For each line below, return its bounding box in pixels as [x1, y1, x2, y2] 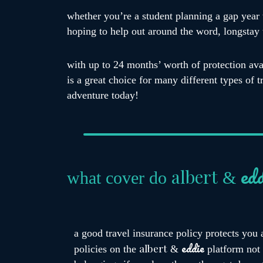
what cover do [67, 168, 171, 187]
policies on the [74, 243, 139, 255]
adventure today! [67, 89, 139, 101]
